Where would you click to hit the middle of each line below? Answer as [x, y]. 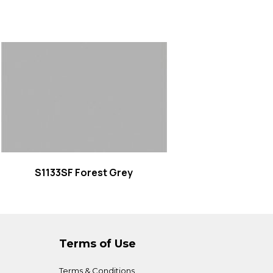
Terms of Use [97, 244]
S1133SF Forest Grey [84, 173]
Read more [84, 97]
